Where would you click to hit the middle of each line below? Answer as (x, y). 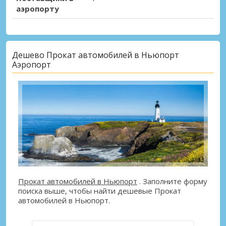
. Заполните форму (172, 181)
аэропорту (38, 9)
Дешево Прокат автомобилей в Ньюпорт (96, 55)
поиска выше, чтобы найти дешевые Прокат (100, 191)
